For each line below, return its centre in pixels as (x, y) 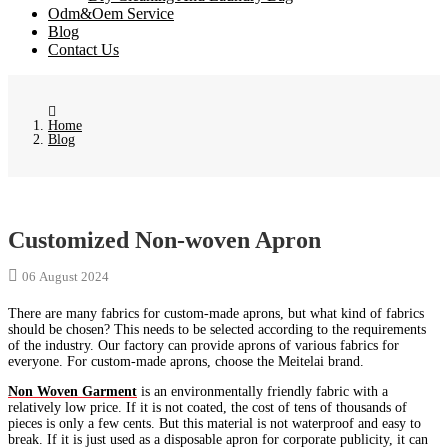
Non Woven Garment (72, 392)
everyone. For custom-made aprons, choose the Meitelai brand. (186, 362)
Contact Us (83, 50)
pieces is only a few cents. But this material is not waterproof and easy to (214, 424)
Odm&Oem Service (111, 14)
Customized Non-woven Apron (164, 240)
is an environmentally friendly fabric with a (262, 392)
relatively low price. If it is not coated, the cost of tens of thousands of (207, 408)
